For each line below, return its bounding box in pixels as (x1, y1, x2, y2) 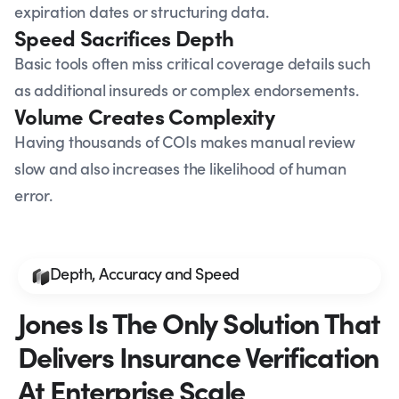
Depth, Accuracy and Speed (50, 262, 240, 284)
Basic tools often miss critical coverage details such (14, 52, 370, 74)
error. (14, 183, 53, 206)
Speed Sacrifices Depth (14, 22, 234, 52)
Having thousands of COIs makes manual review (14, 130, 356, 152)
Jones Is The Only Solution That (18, 302, 380, 341)
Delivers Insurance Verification (18, 336, 379, 375)
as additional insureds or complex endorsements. (14, 78, 359, 101)
